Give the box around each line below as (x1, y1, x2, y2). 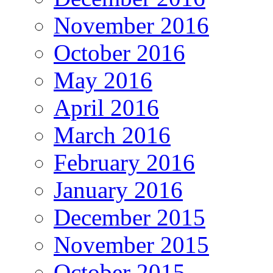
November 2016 (54, 12, 209, 38)
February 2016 (54, 149, 195, 175)
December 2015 (54, 204, 205, 230)
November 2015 (54, 231, 209, 258)
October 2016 (54, 39, 185, 66)
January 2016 (54, 176, 183, 203)
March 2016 (54, 121, 171, 148)
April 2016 (54, 94, 159, 121)
